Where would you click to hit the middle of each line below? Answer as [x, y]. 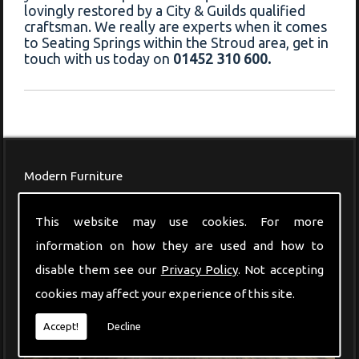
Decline [125, 326]
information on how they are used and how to [179, 245]
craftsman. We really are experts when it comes [176, 27]
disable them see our [98, 269]
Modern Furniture [73, 176]
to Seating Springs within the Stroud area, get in [177, 43]
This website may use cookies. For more [179, 221]
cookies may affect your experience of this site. [165, 293]
